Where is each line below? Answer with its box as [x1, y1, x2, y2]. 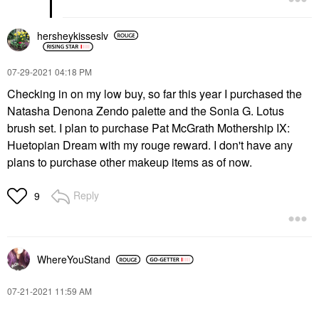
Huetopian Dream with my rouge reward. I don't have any [7, 137, 293, 153]
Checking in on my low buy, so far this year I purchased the [7, 85, 302, 102]
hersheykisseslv [37, 28, 108, 43]
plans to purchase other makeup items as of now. [7, 154, 252, 170]
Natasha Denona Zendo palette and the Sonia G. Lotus [7, 103, 284, 119]
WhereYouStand [37, 252, 110, 266]
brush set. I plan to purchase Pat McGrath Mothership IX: [7, 120, 290, 136]
